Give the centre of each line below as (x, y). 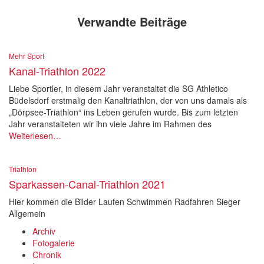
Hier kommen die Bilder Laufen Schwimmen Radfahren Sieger (125, 202)
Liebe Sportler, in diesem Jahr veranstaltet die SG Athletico (118, 88)
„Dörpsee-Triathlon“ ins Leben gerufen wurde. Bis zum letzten (123, 112)
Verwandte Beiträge (132, 22)
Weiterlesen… (35, 136)
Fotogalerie (54, 243)
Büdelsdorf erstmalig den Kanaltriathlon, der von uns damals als (128, 100)
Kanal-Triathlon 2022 (57, 71)
